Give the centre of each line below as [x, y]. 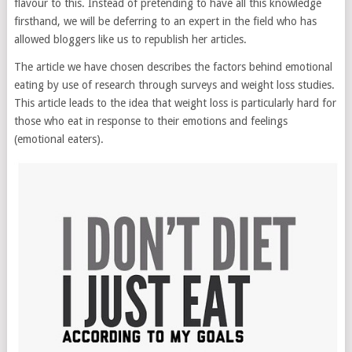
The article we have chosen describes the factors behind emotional [173, 67]
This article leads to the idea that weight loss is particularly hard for [175, 103]
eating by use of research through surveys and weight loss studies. [174, 85]
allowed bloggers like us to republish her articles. [130, 39]
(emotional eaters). [59, 139]
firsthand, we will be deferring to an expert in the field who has [165, 21]
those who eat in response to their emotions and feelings [150, 121]
